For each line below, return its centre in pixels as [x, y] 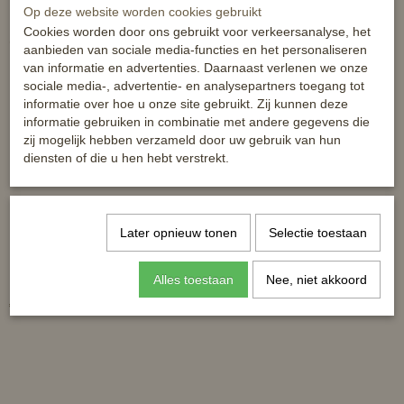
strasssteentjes [252, 280]
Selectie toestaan [317, 233]
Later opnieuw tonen [178, 233]
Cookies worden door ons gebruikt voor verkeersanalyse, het [197, 32]
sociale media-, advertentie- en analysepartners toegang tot [194, 86]
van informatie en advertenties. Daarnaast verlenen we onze [196, 68]
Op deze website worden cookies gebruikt [142, 12]
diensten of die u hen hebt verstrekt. [126, 158]
